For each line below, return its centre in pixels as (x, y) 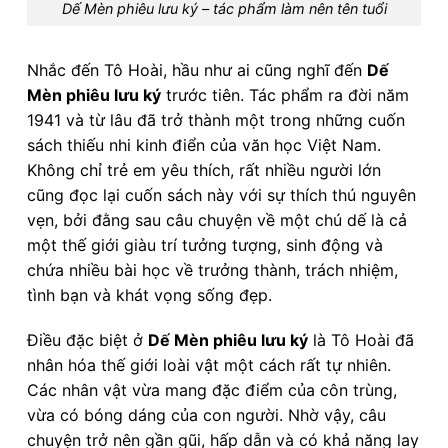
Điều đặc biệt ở (87, 340)
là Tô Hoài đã (361, 340)
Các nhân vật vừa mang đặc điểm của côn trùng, (212, 390)
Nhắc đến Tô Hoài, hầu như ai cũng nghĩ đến (197, 69)
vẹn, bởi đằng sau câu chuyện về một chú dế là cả (217, 219)
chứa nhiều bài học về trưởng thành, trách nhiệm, (212, 269)
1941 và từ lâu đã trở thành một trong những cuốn (216, 119)
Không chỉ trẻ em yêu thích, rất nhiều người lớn (204, 169)
